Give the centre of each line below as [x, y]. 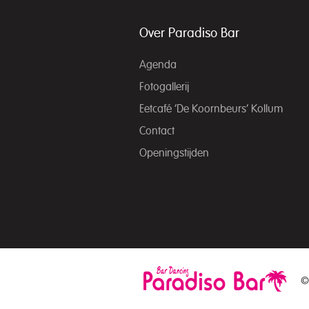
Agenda [158, 65]
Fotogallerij [164, 87]
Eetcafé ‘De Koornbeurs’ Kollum [211, 109]
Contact [157, 131]
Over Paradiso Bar [189, 34]
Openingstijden [174, 153]
